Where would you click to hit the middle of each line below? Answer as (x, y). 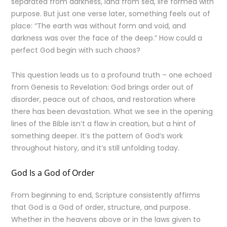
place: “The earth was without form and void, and (99, 26)
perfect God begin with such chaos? (76, 50)
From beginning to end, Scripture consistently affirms (106, 195)
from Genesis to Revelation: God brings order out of (103, 87)
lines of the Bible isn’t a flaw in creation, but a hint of (104, 124)
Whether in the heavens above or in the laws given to (106, 219)
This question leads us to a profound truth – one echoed (112, 75)
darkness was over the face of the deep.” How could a (107, 38)
